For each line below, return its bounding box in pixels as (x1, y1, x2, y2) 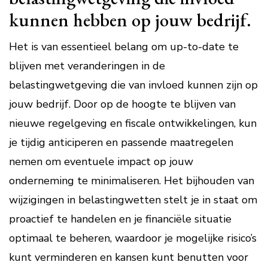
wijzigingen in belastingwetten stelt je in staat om (9, 193, 257, 207)
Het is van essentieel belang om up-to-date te (9, 39, 239, 54)
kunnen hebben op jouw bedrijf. (9, 8, 251, 32)
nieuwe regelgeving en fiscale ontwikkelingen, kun (9, 116, 257, 130)
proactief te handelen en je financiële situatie (9, 212, 232, 226)
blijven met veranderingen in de (9, 59, 165, 73)
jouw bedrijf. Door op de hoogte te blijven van (9, 97, 236, 111)
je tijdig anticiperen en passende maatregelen (9, 135, 233, 150)
